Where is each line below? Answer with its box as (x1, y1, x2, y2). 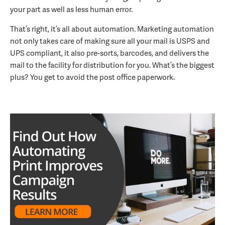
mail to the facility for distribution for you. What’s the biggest (10, 59, 214, 70)
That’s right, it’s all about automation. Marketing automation (10, 23, 214, 34)
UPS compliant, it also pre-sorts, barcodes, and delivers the (10, 47, 209, 58)
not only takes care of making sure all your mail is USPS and (10, 35, 210, 46)
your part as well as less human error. (10, 3, 133, 15)
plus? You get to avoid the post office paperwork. (10, 71, 175, 82)
